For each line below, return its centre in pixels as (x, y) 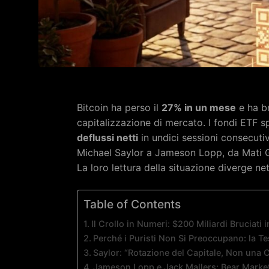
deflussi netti (107, 137)
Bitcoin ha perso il (119, 107)
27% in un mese (199, 107)
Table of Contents (132, 204)
